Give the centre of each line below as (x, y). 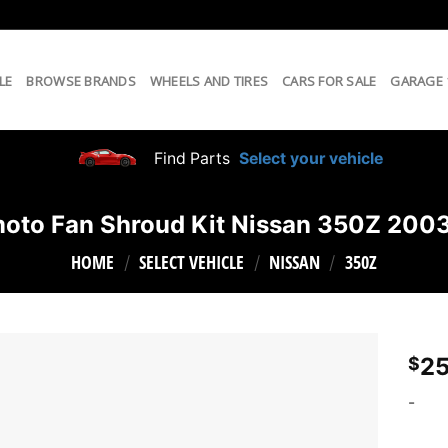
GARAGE (416, 80)
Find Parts (190, 158)
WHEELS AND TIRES (209, 80)
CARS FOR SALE (329, 80)
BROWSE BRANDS (81, 80)
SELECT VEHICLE (192, 262)
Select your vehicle (309, 158)
